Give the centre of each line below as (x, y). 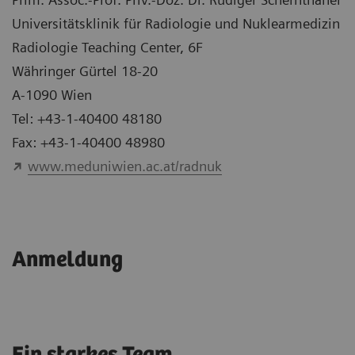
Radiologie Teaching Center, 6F (107, 47)
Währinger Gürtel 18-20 (85, 71)
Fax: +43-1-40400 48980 (88, 142)
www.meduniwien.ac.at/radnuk (124, 166)
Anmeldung (67, 260)
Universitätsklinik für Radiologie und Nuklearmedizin (176, 23)
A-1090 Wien (52, 94)
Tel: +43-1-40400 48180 (87, 118)
